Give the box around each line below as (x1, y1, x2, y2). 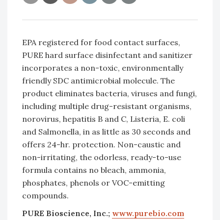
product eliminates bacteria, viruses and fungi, (22, 88, 197, 98)
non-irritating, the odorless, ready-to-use (22, 152, 181, 162)
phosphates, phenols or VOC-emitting (22, 178, 165, 188)
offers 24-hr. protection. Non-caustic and (22, 139, 181, 149)
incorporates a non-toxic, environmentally (22, 63, 183, 73)
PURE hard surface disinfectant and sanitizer (22, 50, 192, 60)
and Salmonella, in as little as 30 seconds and (22, 127, 191, 137)
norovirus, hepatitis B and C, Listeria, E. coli (22, 114, 185, 124)
